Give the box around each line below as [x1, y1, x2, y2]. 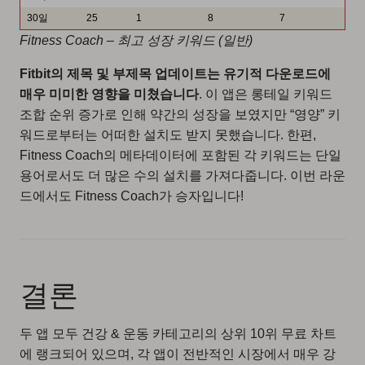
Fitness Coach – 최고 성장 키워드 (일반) [20, 33, 253, 48]
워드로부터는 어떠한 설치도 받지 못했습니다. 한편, [20, 128, 316, 143]
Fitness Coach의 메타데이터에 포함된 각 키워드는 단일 [20, 148, 341, 163]
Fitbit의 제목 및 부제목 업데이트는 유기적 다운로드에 [20, 67, 331, 81]
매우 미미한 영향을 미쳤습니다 [20, 87, 199, 102]
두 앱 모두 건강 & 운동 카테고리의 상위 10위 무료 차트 [20, 327, 336, 341]
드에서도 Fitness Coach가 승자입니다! [20, 189, 244, 204]
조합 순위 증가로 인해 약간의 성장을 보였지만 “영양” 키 [20, 108, 341, 122]
